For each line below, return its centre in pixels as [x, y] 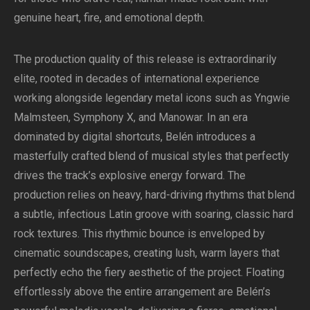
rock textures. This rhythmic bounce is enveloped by [139, 233]
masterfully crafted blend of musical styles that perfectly [152, 156]
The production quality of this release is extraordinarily [145, 59]
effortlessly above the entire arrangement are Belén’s [142, 291]
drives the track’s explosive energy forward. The [130, 175]
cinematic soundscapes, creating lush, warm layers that [147, 253]
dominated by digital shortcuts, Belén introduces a [135, 136]
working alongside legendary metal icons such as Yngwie [152, 98]
